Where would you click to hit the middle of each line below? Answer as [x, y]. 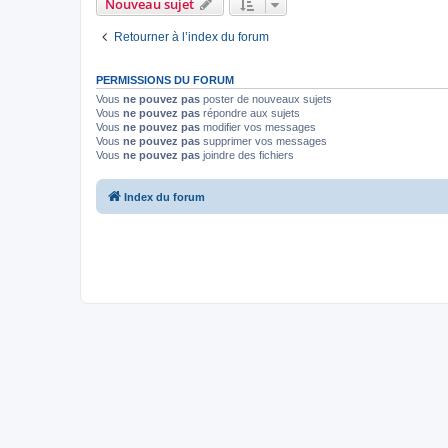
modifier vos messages [258, 127]
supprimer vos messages [263, 141]
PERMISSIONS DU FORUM [165, 80]
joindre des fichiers [247, 155]
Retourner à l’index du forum [191, 37]
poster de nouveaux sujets [266, 99]
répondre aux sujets [250, 113]
